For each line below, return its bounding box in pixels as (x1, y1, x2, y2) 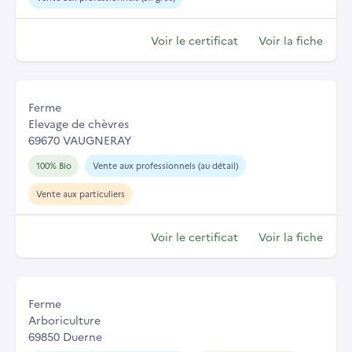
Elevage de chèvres (28, 115, 129, 132)
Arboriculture (28, 312, 101, 328)
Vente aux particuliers (35, 188, 125, 200)
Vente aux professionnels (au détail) (92, 159, 238, 172)
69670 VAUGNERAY (28, 132, 131, 148)
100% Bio (35, 159, 71, 172)
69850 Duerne (28, 328, 102, 345)
